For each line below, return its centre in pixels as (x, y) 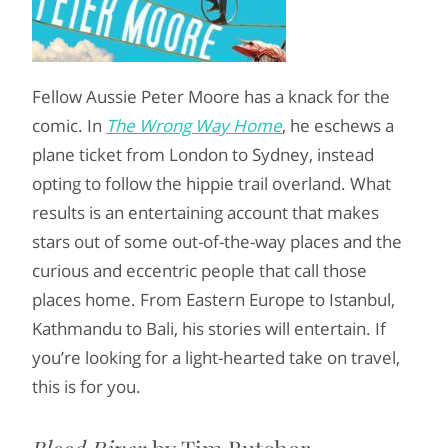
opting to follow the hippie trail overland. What (211, 183)
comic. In (69, 125)
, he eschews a (338, 125)
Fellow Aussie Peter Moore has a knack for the (211, 96)
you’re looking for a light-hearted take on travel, (216, 357)
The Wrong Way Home (194, 125)
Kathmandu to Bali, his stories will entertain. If (209, 328)
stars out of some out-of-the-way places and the (217, 241)
